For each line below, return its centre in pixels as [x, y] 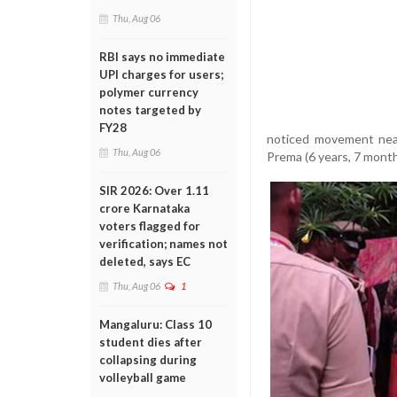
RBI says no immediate [162, 57]
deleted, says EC [145, 261]
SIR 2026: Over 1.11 [154, 191]
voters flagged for [150, 226]
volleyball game [143, 378]
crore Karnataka [144, 208]
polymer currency [149, 92]
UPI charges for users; [161, 74]
